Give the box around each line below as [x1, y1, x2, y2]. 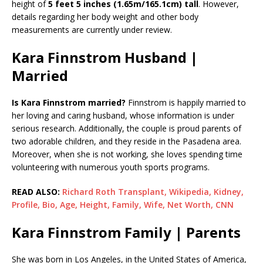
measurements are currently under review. [12, 23, 172, 35]
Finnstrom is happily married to [126, 96, 246, 108]
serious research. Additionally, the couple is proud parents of [12, 122, 241, 134]
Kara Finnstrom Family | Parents [12, 222, 241, 242]
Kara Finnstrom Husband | [12, 47, 198, 67]
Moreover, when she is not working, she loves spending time [12, 148, 242, 160]
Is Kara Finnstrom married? [12, 96, 126, 108]
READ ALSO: [12, 186, 62, 197]
